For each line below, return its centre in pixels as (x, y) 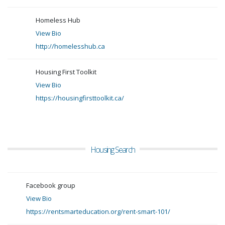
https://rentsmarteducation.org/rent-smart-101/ (98, 211)
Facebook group (51, 185)
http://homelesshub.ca (70, 46)
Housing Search (113, 150)
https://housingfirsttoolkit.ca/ (80, 98)
